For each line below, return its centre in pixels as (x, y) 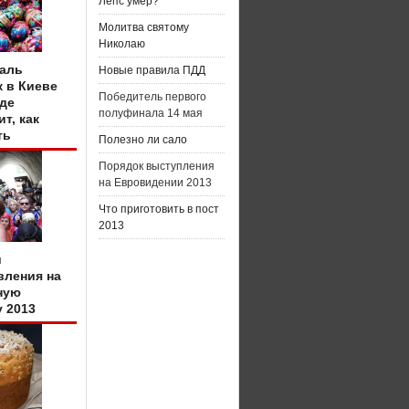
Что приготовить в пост (159, 209)
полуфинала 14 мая (151, 113)
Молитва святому (144, 27)
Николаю (122, 44)
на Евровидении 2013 (155, 183)
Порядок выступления (157, 166)
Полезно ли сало (143, 140)
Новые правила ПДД (152, 70)
